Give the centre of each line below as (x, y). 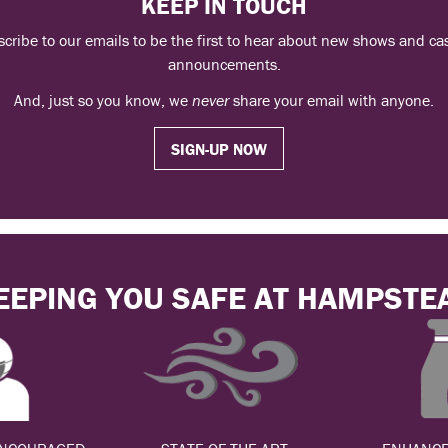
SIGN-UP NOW (219, 148)
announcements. (224, 63)
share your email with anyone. (331, 99)
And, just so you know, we (103, 99)
